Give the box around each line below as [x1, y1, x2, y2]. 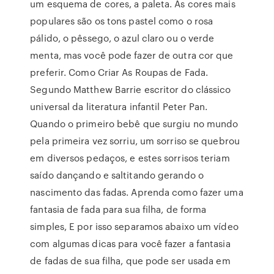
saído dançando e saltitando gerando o [30, 168, 204, 182]
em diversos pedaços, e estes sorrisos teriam [30, 151, 230, 165]
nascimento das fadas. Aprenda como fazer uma [30, 185, 243, 199]
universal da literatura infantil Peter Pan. [30, 100, 208, 113]
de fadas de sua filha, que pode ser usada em [30, 254, 231, 267]
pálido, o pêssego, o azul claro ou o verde [30, 31, 215, 45]
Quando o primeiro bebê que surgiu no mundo [30, 117, 239, 130]
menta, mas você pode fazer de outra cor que [30, 48, 234, 62]
